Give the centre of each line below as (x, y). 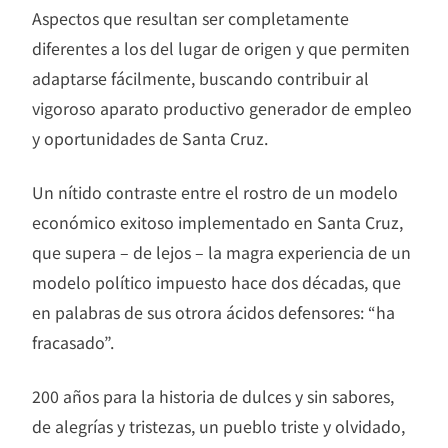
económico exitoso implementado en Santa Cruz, (217, 221)
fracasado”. (73, 341)
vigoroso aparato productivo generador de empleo (222, 107)
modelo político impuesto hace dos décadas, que (216, 281)
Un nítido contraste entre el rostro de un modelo (215, 191)
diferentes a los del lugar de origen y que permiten (221, 47)
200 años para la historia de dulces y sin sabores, (213, 395)
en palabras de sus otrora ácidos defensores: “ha (213, 311)
